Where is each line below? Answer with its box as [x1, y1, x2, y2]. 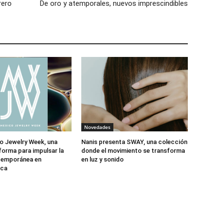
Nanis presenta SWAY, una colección [81, 138, 188, 146]
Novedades [84, 124, 111, 131]
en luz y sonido [81, 156, 124, 163]
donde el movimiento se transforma [81, 147, 185, 155]
